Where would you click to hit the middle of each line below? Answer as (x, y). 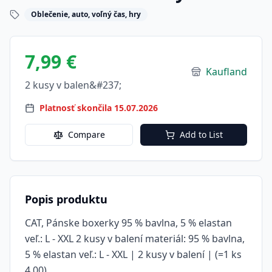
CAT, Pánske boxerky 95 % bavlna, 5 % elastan (128, 223)
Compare (86, 134)
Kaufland (226, 71)
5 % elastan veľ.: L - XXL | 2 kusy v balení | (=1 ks (133, 254)
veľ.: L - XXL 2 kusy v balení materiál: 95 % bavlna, (135, 238)
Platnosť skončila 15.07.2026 (99, 107)
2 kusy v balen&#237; (73, 85)
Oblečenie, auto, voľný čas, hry (86, 14)
